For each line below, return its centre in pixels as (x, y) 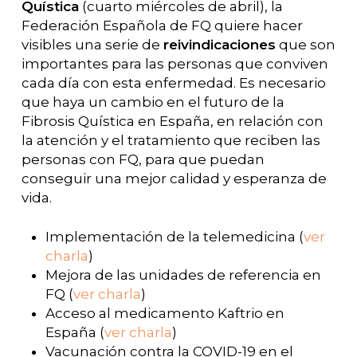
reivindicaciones (219, 44)
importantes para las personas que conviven (175, 63)
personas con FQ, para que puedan (143, 159)
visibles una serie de (92, 44)
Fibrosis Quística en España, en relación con (172, 121)
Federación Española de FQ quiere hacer (162, 25)
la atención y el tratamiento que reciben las (171, 140)
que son (305, 44)
